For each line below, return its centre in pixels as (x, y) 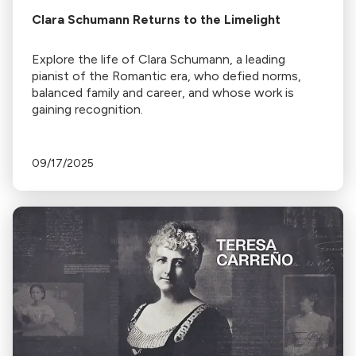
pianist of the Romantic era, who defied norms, (166, 76)
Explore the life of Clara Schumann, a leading (159, 59)
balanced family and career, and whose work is (163, 93)
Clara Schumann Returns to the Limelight (156, 19)
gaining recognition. (87, 109)
